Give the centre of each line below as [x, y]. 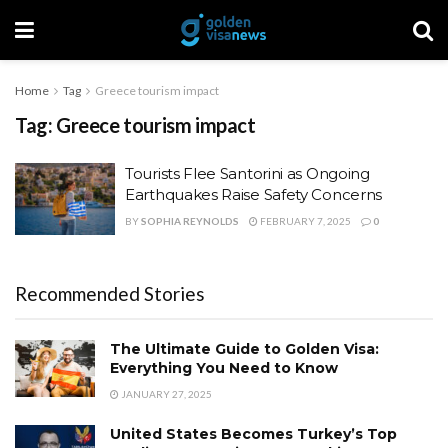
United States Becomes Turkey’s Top [253, 433]
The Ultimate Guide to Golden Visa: [244, 348]
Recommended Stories [110, 293]
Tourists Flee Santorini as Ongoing [247, 173]
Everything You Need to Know [224, 367]
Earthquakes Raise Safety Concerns [254, 194]
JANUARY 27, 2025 [165, 393]
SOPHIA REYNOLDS [190, 221]
